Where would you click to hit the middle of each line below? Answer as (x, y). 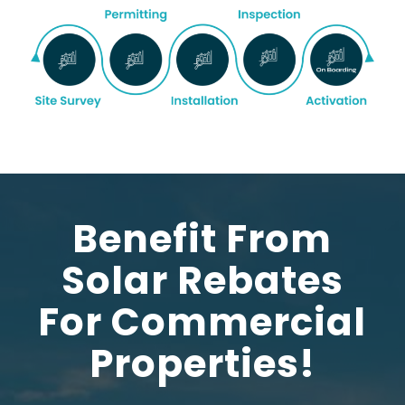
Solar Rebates (202, 281)
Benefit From (202, 240)
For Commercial (202, 323)
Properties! (202, 364)
